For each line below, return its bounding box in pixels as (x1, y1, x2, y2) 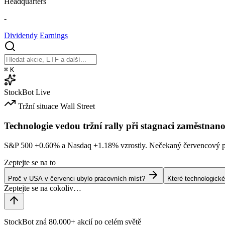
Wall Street (60, 102, 95, 111)
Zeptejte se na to (4, 158, 56, 167)
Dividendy (4, 31, 38, 40)
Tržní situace (18, 102, 58, 111)
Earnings (40, 31, 68, 40)
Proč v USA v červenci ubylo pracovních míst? (8, 174, 145, 182)
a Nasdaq (60, 141, 93, 150)
